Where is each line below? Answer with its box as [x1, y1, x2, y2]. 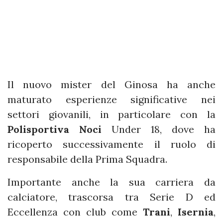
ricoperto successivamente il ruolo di [7, 138, 216, 150]
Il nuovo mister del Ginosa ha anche [7, 78, 216, 91]
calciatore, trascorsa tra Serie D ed [7, 191, 216, 203]
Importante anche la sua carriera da [7, 176, 216, 188]
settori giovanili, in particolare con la [7, 108, 216, 120]
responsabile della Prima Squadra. [7, 153, 167, 165]
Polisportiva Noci [7, 123, 102, 135]
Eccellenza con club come [7, 206, 143, 218]
